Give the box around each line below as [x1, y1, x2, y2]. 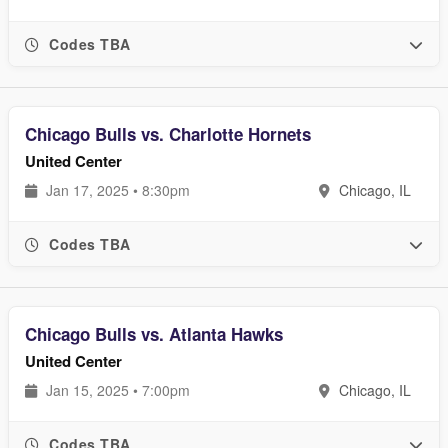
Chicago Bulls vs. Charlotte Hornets [25, 122, 311, 146]
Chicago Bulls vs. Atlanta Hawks [25, 322, 283, 346]
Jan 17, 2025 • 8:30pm [42, 180, 190, 200]
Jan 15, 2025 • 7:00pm [42, 380, 190, 400]
